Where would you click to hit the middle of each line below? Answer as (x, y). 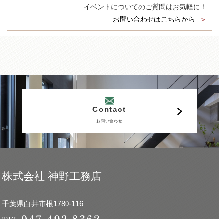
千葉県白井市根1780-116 (43, 204)
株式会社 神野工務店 (52, 176)
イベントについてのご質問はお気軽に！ (145, 7)
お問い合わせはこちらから (154, 19)
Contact (109, 109)
